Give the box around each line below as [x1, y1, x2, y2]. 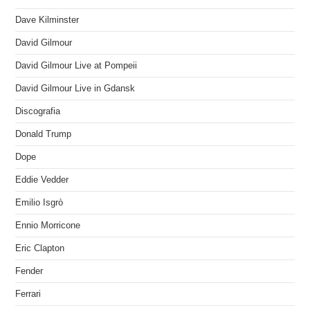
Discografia [15, 106, 61, 116]
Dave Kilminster [15, 15, 80, 25]
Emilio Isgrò [15, 197, 64, 208]
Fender [15, 266, 44, 276]
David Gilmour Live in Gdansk [15, 83, 136, 93]
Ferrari [15, 289, 42, 299]
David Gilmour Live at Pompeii [15, 60, 138, 71]
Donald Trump [15, 129, 72, 139]
